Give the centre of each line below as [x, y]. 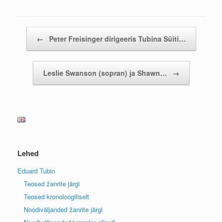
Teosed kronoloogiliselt [56, 196]
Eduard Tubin [36, 170]
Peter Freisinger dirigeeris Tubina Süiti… [116, 38]
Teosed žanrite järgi [52, 183]
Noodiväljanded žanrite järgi [63, 209]
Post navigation [40, 31]
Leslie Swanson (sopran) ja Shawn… [106, 73]
